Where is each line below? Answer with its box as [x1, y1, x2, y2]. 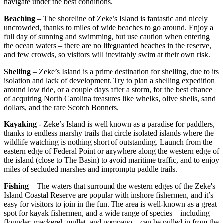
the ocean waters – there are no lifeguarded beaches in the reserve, [4, 41, 211, 50]
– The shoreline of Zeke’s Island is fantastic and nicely [37, 14, 208, 23]
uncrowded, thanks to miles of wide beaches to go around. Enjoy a [4, 23, 213, 32]
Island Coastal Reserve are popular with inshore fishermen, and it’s [4, 191, 213, 200]
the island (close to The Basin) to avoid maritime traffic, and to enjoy [4, 156, 219, 165]
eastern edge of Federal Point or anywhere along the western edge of [4, 147, 219, 156]
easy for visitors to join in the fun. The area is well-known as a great [4, 200, 217, 209]
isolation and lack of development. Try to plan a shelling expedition [4, 76, 215, 85]
